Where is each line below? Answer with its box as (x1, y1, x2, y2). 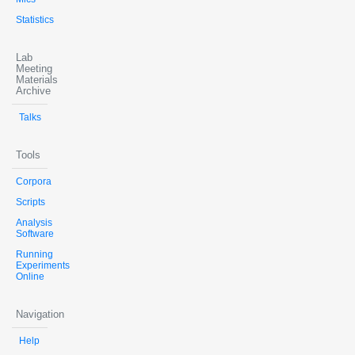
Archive (16, 84, 51, 97)
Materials (16, 73, 58, 86)
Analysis (16, 216, 52, 228)
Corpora (16, 175, 52, 187)
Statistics (16, 13, 54, 25)
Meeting (16, 62, 52, 74)
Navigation (16, 307, 64, 320)
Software (16, 227, 54, 239)
